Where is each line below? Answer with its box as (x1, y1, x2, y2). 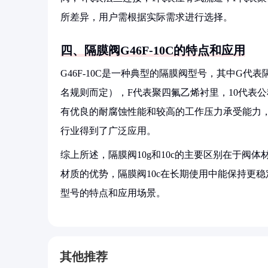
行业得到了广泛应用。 (60, 126, 156, 136)
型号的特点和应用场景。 (60, 188, 166, 198)
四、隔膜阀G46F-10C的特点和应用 (60, 44, 245, 57)
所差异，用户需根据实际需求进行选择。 (60, 12, 233, 22)
